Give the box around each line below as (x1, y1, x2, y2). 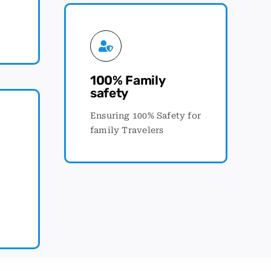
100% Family (90, 72, 165, 88)
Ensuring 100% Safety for (90, 110, 201, 120)
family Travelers (90, 125, 164, 135)
